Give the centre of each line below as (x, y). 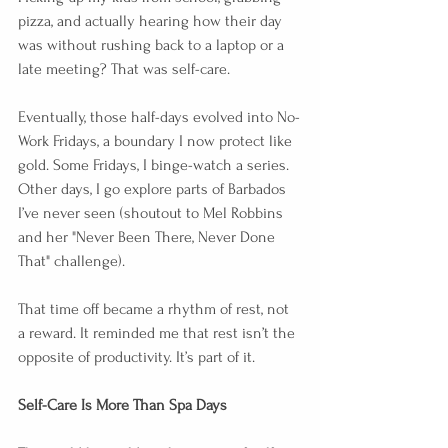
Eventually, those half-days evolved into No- (159, 116)
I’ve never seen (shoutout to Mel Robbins (152, 212)
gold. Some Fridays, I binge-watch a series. (155, 164)
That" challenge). (71, 260)
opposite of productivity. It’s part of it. (136, 356)
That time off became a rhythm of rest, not (155, 308)
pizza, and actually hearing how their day (152, 20)
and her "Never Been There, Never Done (148, 236)
